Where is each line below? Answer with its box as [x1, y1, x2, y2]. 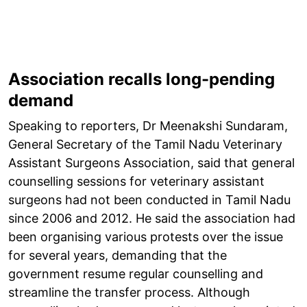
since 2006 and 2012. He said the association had [8, 210, 295, 225]
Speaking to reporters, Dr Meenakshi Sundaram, [8, 118, 288, 133]
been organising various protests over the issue [8, 229, 283, 244]
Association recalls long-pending [8, 69, 275, 89]
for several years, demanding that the [8, 247, 227, 262]
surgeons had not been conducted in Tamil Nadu [8, 192, 291, 207]
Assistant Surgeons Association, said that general [8, 155, 295, 170]
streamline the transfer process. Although [8, 284, 250, 299]
